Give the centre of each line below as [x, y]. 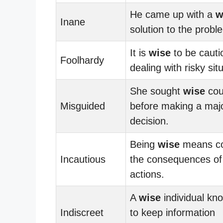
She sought [157, 91]
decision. [149, 121]
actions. [147, 174]
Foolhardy [82, 60]
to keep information [172, 212]
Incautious [83, 159]
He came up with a [173, 14]
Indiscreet [82, 212]
